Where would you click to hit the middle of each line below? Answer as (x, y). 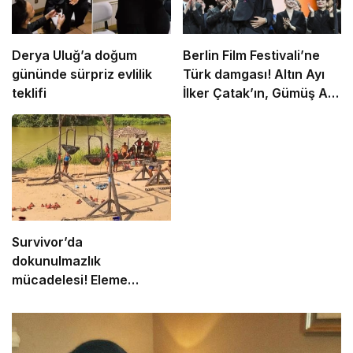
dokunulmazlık (56, 260)
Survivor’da (47, 242)
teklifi (29, 93)
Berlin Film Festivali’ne (251, 56)
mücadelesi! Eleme (70, 279)
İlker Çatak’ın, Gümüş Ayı (260, 93)
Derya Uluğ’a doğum (74, 56)
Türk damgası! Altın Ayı (253, 74)
